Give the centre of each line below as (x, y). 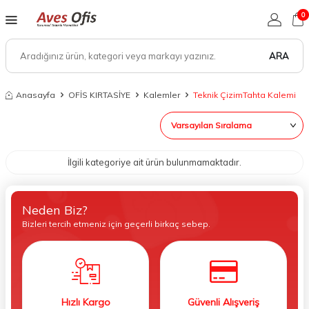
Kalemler (162, 95)
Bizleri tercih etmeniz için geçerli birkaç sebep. (116, 224)
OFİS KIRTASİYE (99, 95)
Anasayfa (36, 95)
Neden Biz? (55, 210)
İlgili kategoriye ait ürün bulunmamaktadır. (154, 162)
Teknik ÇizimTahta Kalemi (245, 95)
